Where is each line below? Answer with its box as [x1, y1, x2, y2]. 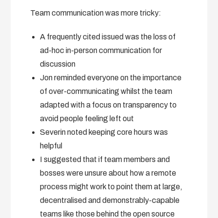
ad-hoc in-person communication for [40, 46, 163, 54]
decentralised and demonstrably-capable [40, 196, 180, 204]
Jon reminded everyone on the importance [40, 73, 182, 82]
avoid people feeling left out [40, 114, 134, 123]
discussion [40, 59, 76, 68]
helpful [40, 141, 63, 150]
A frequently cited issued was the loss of [40, 32, 176, 41]
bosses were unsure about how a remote [40, 168, 177, 177]
